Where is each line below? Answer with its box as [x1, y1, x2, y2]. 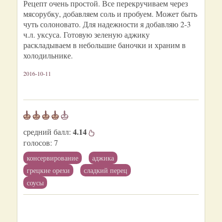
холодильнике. [23, 50, 73, 60]
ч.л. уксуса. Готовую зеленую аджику [23, 29, 150, 40]
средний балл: [23, 126, 73, 137]
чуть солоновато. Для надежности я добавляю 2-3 [23, 19, 191, 29]
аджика [92, 153, 114, 163]
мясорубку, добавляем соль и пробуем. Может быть [23, 8, 197, 19]
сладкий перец [84, 166, 127, 175]
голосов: [23, 137, 52, 148]
